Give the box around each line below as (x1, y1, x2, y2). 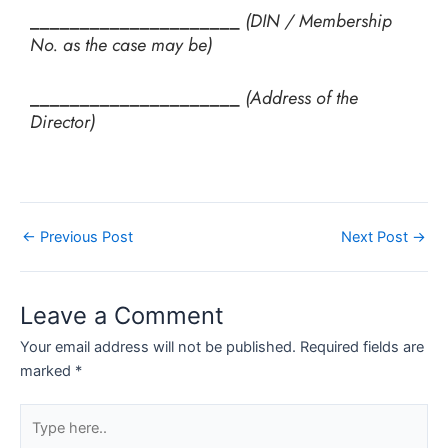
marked (20, 361, 75, 380)
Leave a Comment (20, 300, 224, 330)
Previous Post (36, 228, 133, 247)
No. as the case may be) (30, 32, 212, 59)
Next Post (341, 228, 412, 247)
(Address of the (245, 85, 358, 112)
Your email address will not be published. (20, 337, 296, 356)
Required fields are (300, 337, 424, 356)
